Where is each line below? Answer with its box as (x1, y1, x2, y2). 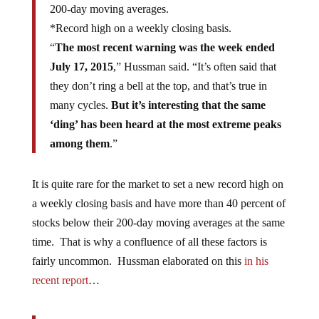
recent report (31, 274, 88, 287)
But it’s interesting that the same (110, 99, 266, 112)
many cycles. (49, 99, 111, 112)
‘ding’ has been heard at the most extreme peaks (49, 118, 281, 131)
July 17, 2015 (49, 61, 113, 73)
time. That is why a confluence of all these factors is (31, 236, 267, 249)
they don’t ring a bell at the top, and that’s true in (49, 80, 267, 93)
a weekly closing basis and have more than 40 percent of (31, 197, 286, 210)
